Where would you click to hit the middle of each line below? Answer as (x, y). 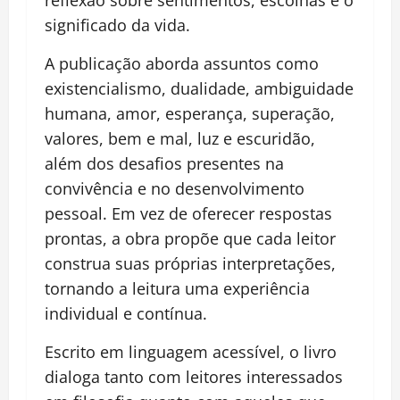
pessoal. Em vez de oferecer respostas (188, 214)
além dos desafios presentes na (164, 164)
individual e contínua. (126, 314)
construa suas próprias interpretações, (190, 264)
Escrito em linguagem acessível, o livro (191, 352)
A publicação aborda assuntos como (182, 64)
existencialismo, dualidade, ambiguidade (199, 89)
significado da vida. (117, 25)
